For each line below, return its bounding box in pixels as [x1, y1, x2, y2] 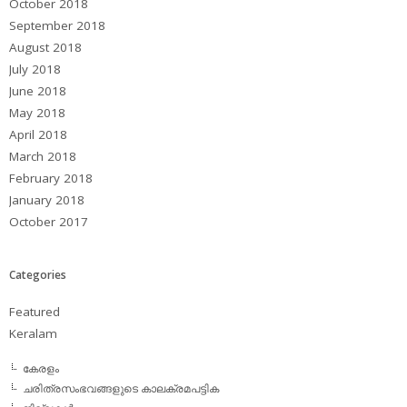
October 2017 [9, 213, 88, 230]
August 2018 [9, 38, 82, 55]
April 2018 [9, 125, 67, 143]
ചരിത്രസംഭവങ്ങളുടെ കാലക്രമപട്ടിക [23, 380, 219, 396]
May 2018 [9, 104, 65, 121]
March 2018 [9, 147, 76, 164]
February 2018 [9, 169, 93, 186]
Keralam [9, 324, 57, 342]
